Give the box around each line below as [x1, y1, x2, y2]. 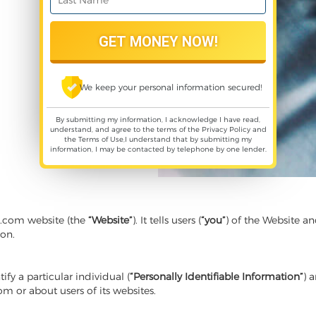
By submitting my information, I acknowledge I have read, [56, 115, 260, 124]
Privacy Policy [201, 125, 250, 134]
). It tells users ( [133, 214, 201, 226]
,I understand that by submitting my [123, 135, 252, 144]
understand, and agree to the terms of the [49, 125, 202, 134]
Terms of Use [78, 135, 123, 144]
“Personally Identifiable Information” [130, 270, 303, 283]
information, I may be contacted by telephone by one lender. [49, 145, 267, 154]
